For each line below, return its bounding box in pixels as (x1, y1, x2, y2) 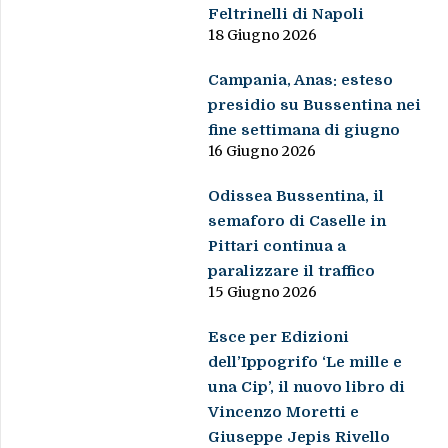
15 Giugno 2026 (208, 282, 318, 301)
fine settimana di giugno (208, 120, 401, 139)
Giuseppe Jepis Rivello (208, 427, 391, 446)
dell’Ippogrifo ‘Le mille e (208, 352, 403, 371)
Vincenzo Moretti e (208, 402, 360, 421)
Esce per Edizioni (208, 327, 350, 346)
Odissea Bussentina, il (208, 186, 385, 205)
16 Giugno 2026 (208, 141, 317, 160)
